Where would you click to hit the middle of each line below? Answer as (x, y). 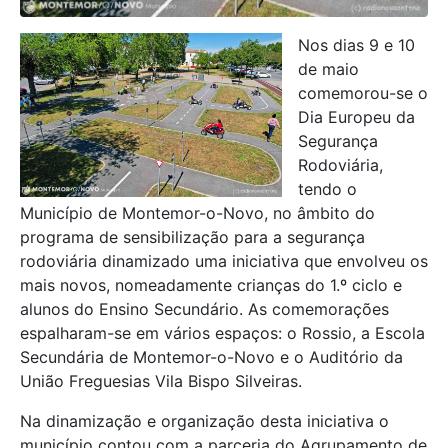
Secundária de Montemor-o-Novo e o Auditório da (211, 356)
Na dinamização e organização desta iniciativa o (204, 420)
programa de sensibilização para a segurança (192, 236)
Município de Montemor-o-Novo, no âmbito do (197, 212)
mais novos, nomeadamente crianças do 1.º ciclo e (211, 284)
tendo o (327, 188)
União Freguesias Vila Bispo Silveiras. (161, 380)
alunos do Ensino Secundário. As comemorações (204, 308)
